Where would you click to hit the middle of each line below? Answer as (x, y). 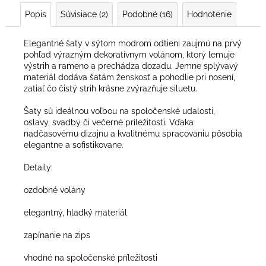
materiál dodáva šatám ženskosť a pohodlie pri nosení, (129, 77)
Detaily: (38, 167)
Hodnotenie (209, 14)
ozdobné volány (55, 190)
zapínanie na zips (58, 235)
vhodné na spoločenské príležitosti (91, 257)
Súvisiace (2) (84, 14)
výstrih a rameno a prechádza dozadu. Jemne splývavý (131, 66)
